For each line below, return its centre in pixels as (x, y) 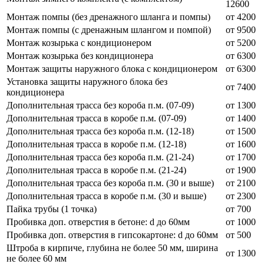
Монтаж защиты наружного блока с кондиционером (112, 68)
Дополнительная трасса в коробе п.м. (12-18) (96, 144)
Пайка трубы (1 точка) (52, 209)
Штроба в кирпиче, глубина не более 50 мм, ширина (112, 247)
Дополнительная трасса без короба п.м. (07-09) (100, 105)
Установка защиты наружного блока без (87, 81)
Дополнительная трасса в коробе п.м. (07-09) (96, 118)
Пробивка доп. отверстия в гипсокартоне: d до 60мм (112, 235)
